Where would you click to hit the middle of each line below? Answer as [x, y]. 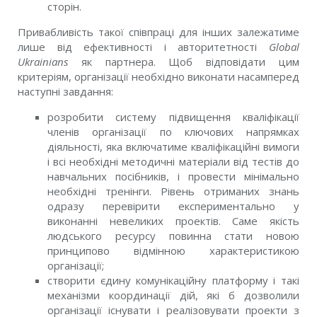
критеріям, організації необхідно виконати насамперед [158, 76]
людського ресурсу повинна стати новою [173, 236]
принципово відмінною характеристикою [173, 250]
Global [284, 47]
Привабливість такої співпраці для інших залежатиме [158, 32]
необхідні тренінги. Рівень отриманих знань [173, 191]
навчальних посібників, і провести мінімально [173, 176]
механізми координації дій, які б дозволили [173, 295]
